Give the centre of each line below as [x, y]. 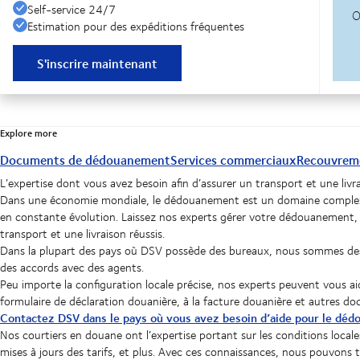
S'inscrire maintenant [97, 63]
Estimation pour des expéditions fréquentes [136, 27]
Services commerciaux [233, 160]
